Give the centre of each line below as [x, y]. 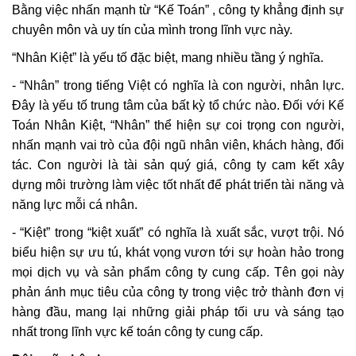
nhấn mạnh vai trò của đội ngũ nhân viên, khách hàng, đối [178, 145]
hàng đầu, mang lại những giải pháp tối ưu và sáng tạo [178, 312]
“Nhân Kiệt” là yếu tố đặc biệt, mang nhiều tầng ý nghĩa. [168, 58]
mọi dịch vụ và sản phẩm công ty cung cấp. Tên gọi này [178, 272]
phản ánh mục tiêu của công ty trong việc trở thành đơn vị [178, 292]
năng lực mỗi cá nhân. [75, 205]
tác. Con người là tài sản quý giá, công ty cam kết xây [178, 165]
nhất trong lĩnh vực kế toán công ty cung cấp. [137, 332]
